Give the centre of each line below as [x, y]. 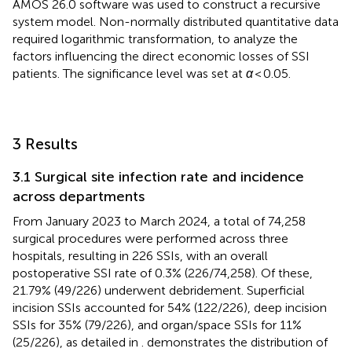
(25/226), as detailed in [77, 342]
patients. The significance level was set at [129, 73]
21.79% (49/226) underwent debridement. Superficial [159, 290]
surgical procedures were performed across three [150, 238]
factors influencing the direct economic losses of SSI [161, 56]
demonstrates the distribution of [237, 342]
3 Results [45, 143]
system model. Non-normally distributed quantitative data [176, 21]
